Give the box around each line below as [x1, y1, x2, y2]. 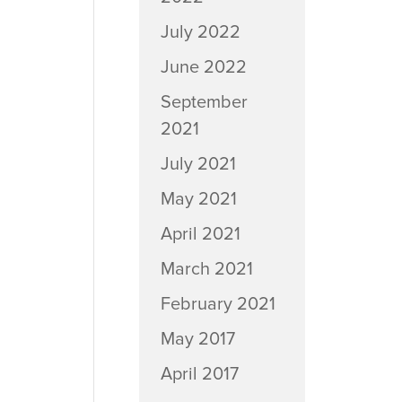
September [160, 92, 248, 113]
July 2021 [160, 153, 236, 175]
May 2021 [160, 188, 237, 210]
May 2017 [160, 328, 235, 350]
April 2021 [160, 223, 240, 245]
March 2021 [160, 258, 253, 280]
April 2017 [160, 363, 239, 385]
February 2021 [160, 293, 275, 315]
